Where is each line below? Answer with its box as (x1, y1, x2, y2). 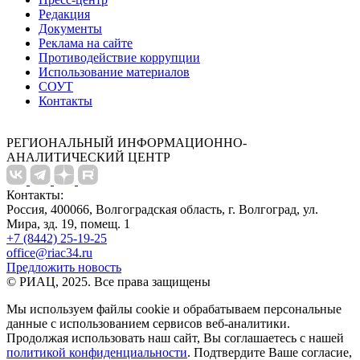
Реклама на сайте (39, 35, 133, 50)
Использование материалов (39, 64, 190, 79)
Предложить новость (6, 260, 121, 274)
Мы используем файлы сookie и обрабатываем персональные (6, 301, 342, 316)
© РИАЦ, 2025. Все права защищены (6, 274, 211, 288)
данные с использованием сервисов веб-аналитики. (6, 316, 290, 330)
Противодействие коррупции (39, 50, 200, 64)
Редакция (39, 6, 90, 21)
